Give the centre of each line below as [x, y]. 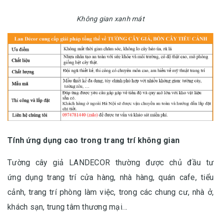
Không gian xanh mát [110, 19]
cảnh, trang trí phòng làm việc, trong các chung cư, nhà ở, [110, 192]
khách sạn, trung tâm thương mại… [67, 207]
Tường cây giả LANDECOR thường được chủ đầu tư [110, 162]
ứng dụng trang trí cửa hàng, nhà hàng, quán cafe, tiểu [110, 177]
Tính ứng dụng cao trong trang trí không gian [93, 140]
